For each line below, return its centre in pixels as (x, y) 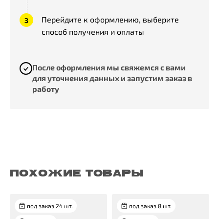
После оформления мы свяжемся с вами (109, 67)
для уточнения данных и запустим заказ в (112, 78)
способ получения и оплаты (93, 32)
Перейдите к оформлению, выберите (110, 19)
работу (46, 89)
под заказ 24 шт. (50, 206)
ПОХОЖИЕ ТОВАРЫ (77, 173)
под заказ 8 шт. (150, 206)
